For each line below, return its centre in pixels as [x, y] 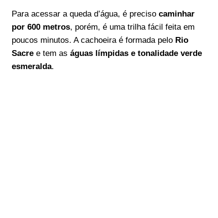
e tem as [52, 53]
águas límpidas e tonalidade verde [136, 53]
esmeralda [32, 66]
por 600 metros [41, 27]
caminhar [177, 14]
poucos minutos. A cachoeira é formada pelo [93, 40]
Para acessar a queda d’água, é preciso [85, 14]
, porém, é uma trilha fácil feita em [132, 27]
